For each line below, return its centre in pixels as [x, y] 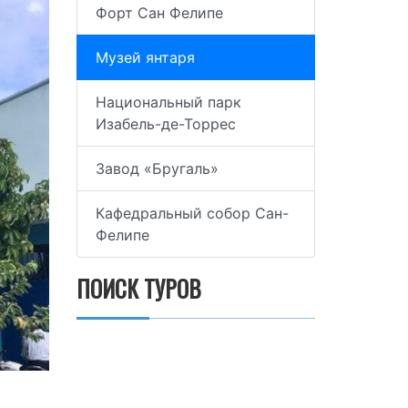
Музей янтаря [145, 57]
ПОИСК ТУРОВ [138, 288]
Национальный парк [168, 102]
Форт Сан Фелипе [159, 13]
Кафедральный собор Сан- [192, 213]
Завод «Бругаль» [157, 168]
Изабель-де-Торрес [165, 124]
